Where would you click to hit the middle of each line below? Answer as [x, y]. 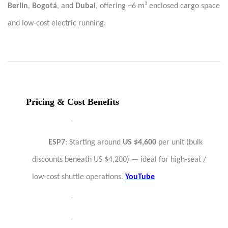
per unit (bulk [179, 142]
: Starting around [94, 142]
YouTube [140, 177]
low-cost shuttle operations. [79, 177]
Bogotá [45, 6]
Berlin [18, 6]
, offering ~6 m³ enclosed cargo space [158, 6]
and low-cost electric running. [57, 23]
